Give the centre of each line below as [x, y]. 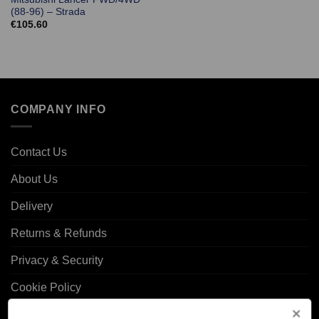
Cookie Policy [46, 288]
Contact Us [39, 152]
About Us [34, 179]
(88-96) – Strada [48, 11]
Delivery [32, 206]
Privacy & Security [57, 261]
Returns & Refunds [59, 234]
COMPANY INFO [58, 109]
